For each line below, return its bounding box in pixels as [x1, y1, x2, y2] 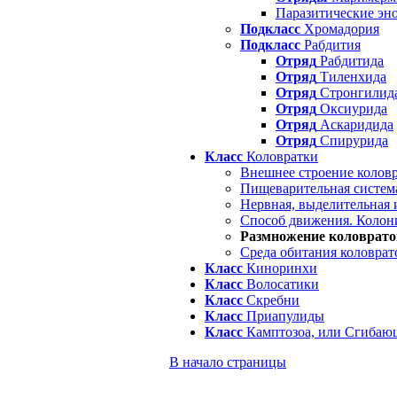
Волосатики [243, 276, 319, 292]
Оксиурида [316, 101, 387, 116]
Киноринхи [243, 261, 317, 276]
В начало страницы [169, 354, 286, 370]
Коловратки [243, 149, 318, 164]
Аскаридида [316, 117, 393, 132]
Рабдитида [316, 53, 384, 68]
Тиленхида [316, 69, 386, 84]
